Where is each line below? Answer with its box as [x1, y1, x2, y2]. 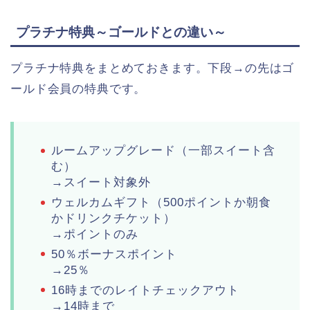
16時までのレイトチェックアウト [51, 283, 239, 297]
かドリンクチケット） [51, 212, 176, 226]
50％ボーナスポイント [51, 248, 177, 262]
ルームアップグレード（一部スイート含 [51, 144, 275, 158]
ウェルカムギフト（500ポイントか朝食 [51, 196, 271, 210]
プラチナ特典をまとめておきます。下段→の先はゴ [10, 62, 295, 75]
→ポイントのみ [51, 228, 138, 241]
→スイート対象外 [51, 176, 151, 190]
